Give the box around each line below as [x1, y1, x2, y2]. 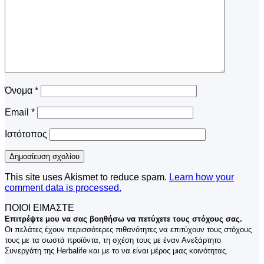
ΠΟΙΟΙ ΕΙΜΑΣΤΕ [5, 202, 74, 213]
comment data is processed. [5, 182, 121, 193]
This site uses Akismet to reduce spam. [5, 171, 169, 182]
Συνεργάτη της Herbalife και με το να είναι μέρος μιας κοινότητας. [5, 246, 230, 255]
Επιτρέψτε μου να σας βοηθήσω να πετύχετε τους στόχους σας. [5, 214, 242, 223]
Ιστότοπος [5, 128, 47, 139]
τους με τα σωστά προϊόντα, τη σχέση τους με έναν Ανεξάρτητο [5, 235, 221, 245]
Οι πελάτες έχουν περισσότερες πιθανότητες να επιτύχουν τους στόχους [5, 225, 252, 234]
